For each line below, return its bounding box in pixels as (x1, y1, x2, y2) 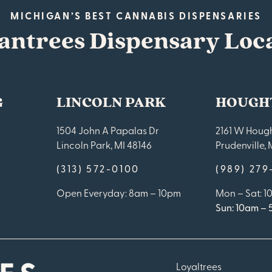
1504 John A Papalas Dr (56, 123, 159, 137)
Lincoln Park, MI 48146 (56, 138, 152, 152)
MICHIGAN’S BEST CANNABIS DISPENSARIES (10, 8, 262, 23)
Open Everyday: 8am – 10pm (56, 186, 181, 200)
